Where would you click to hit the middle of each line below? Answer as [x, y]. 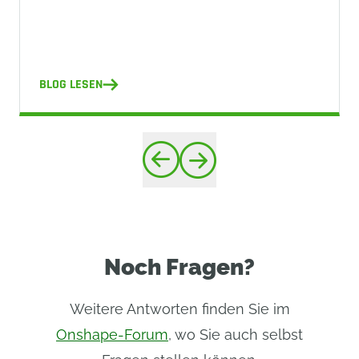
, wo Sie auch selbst [236, 335]
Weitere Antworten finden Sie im [179, 309]
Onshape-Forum [112, 335]
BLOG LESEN [71, 85]
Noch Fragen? [179, 267]
